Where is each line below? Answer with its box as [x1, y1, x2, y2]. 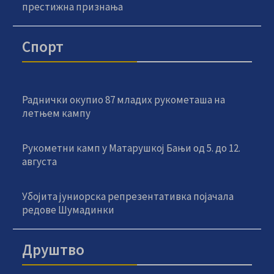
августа [22, 155, 57, 168]
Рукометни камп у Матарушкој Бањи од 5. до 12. [22, 141, 241, 155]
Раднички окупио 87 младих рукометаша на [22, 93, 226, 106]
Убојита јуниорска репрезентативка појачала [22, 190, 234, 203]
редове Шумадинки [22, 203, 115, 217]
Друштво [22, 240, 85, 259]
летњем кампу [22, 106, 91, 120]
